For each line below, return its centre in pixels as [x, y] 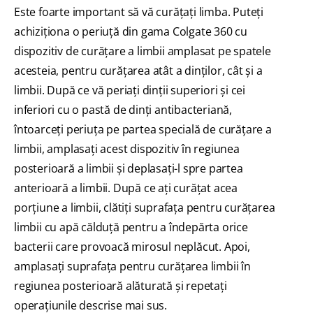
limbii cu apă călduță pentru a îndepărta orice [131, 227]
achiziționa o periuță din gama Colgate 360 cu [131, 32]
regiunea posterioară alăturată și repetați [121, 286]
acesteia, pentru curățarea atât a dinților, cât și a [138, 71]
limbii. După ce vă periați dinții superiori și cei [130, 90]
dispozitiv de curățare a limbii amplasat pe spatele [143, 51]
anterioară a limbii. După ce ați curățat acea [126, 188]
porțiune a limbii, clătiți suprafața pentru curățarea [145, 208]
